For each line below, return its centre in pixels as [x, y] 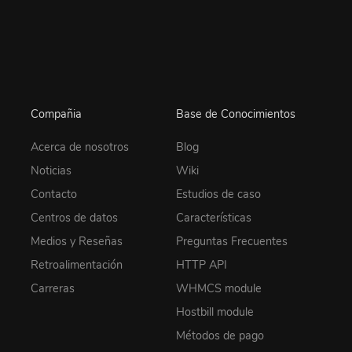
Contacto [54, 194]
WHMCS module [219, 288]
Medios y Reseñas [77, 241]
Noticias [51, 170]
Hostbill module [215, 312]
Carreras [53, 288]
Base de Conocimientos [236, 114]
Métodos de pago [220, 335]
